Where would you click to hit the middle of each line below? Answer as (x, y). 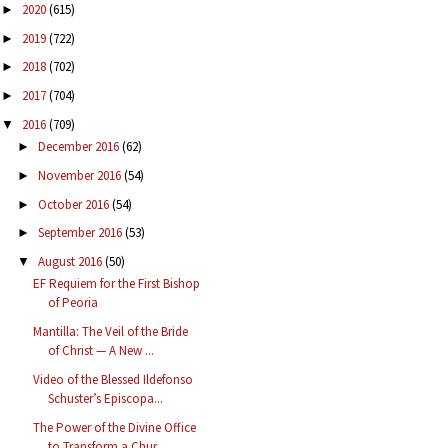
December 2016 (79, 147)
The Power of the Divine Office (115, 427)
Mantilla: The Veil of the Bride (111, 332)
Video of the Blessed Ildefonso (113, 379)
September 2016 (81, 233)
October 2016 (74, 204)
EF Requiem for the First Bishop (117, 284)
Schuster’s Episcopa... (106, 398)
